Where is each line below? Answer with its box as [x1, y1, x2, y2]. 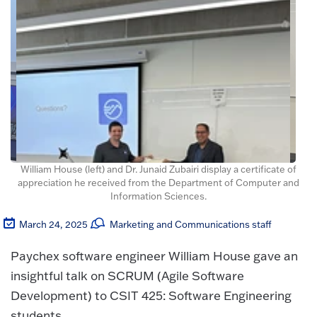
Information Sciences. [110, 190, 207, 202]
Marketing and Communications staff [110, 219, 272, 230]
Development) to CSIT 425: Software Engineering [11, 288, 292, 304]
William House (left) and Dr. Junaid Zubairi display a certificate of [21, 163, 296, 175]
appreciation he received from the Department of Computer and [18, 177, 299, 188]
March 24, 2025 [19, 219, 88, 230]
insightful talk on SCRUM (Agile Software [11, 268, 244, 284]
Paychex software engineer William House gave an [11, 248, 298, 264]
